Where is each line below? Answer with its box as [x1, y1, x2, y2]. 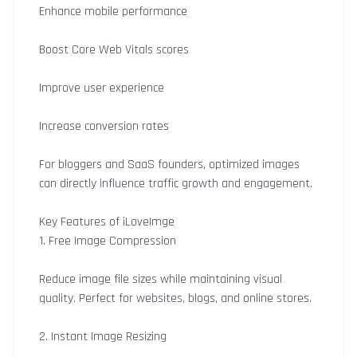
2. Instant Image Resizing [39, 328, 167, 345]
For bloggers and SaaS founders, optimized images [39, 156, 300, 173]
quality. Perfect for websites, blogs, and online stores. [39, 290, 312, 307]
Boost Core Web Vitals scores [39, 41, 189, 58]
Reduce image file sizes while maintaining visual [39, 271, 282, 288]
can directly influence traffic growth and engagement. [39, 175, 312, 192]
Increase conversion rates [39, 118, 169, 135]
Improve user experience [39, 80, 164, 96]
